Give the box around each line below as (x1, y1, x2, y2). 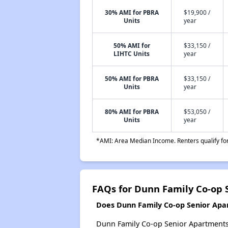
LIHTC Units (113, 49, 150, 58)
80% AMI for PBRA (104, 107, 159, 116)
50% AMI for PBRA (104, 74, 159, 82)
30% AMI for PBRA (104, 8, 159, 16)
